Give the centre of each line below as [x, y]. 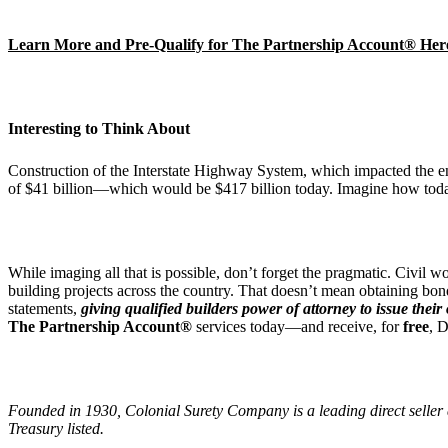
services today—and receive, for [297, 326]
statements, [44, 308]
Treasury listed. [56, 428]
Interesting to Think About [99, 128]
